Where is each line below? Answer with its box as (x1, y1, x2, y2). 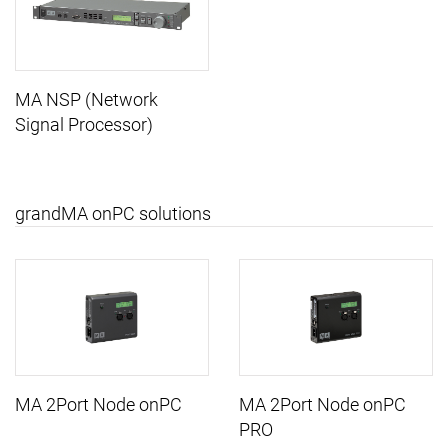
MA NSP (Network (15, 89, 158, 111)
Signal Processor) (15, 114, 153, 136)
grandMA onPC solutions (15, 203, 211, 225)
